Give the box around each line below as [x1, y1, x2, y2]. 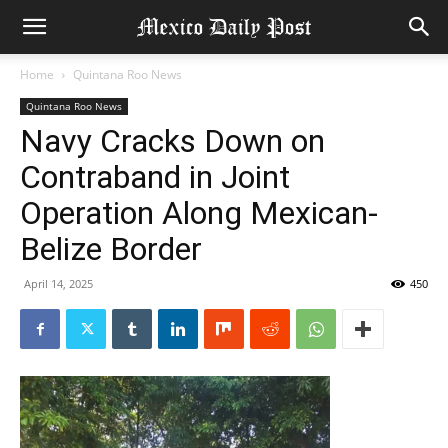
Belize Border [20, 230, 202, 268]
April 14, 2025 [24, 276, 93, 291]
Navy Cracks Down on [20, 122, 325, 160]
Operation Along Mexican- [20, 194, 378, 232]
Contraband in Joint [20, 158, 290, 196]
